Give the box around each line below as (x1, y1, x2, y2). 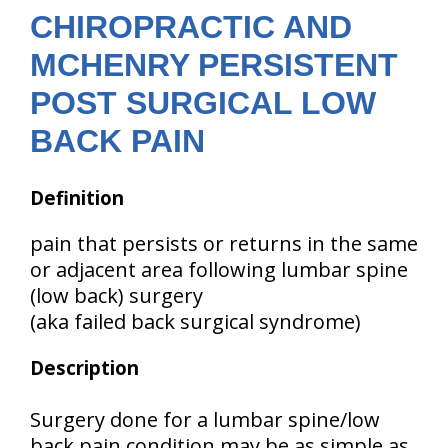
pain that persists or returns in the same (30, 230, 418, 257)
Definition (30, 185, 124, 210)
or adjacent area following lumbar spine (30, 256, 408, 283)
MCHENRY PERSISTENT (30, 47, 398, 83)
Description (30, 355, 139, 380)
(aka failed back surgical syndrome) (30, 308, 361, 335)
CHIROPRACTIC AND (30, 9, 352, 45)
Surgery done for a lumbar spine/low (30, 406, 380, 433)
